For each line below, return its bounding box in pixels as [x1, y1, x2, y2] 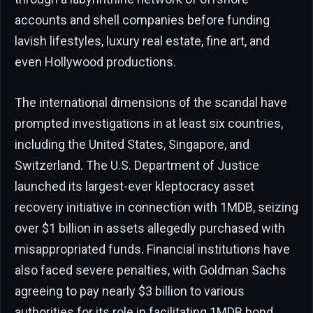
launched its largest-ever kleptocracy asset [15, 178, 254, 194]
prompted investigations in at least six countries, [15, 115, 283, 131]
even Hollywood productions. [15, 54, 176, 69]
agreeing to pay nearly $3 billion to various [15, 283, 245, 298]
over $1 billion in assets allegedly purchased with [15, 220, 285, 235]
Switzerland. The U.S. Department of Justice [15, 157, 259, 173]
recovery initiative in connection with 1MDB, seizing [15, 199, 298, 214]
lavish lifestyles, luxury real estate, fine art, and [15, 33, 270, 48]
